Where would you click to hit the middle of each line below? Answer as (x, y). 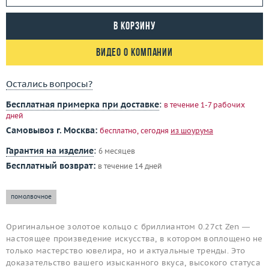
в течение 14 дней (130, 166)
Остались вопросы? (49, 84)
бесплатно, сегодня (135, 131)
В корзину (134, 27)
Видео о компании (134, 53)
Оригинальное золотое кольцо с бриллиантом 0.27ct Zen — (128, 227)
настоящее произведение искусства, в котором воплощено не (134, 239)
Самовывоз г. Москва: (52, 131)
